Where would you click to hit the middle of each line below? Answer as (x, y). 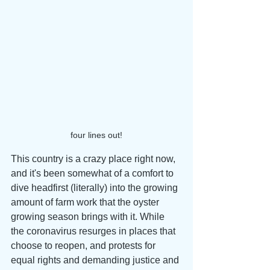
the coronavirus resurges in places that (94, 231)
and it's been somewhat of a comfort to (93, 173)
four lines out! (96, 135)
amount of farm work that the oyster (86, 202)
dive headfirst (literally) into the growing (96, 188)
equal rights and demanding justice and (96, 260)
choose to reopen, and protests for (84, 246)
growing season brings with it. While (89, 217)
